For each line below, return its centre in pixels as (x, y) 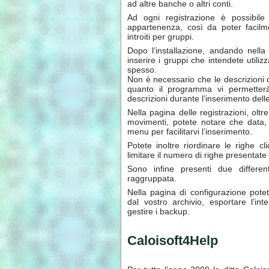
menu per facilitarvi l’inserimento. (190, 132)
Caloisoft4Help (173, 240)
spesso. (142, 70)
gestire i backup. (159, 212)
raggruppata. (152, 179)
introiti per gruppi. (161, 37)
